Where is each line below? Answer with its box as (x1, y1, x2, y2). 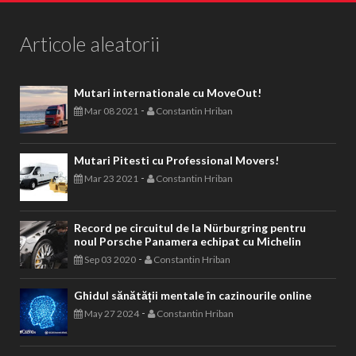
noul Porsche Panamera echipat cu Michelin (74, 234, 301, 248)
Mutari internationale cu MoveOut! (74, 86, 261, 99)
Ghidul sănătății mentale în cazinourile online (74, 288, 311, 302)
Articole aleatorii (20, 32, 160, 56)
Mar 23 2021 (83, 172, 138, 184)
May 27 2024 (83, 308, 139, 319)
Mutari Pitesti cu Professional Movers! (74, 153, 279, 167)
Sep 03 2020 (83, 253, 136, 265)
